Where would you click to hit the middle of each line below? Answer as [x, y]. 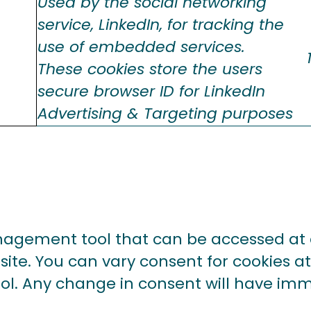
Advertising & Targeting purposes [165, 114]
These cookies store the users [150, 69]
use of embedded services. [141, 47]
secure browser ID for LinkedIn [151, 91]
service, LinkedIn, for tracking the [161, 25]
